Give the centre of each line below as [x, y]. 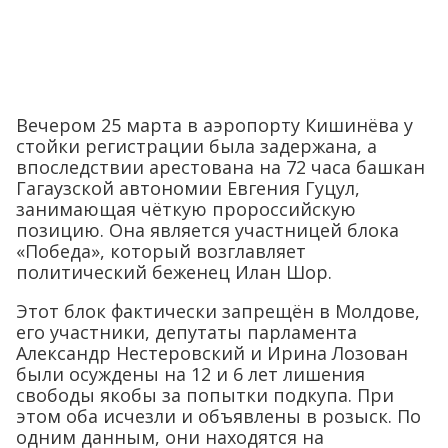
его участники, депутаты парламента [186, 331]
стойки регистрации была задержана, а [196, 145]
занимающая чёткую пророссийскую [186, 208]
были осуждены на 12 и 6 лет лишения [190, 373]
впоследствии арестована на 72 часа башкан [220, 166]
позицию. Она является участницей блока [207, 229]
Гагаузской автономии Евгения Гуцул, [188, 187]
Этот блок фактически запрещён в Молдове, [218, 310]
